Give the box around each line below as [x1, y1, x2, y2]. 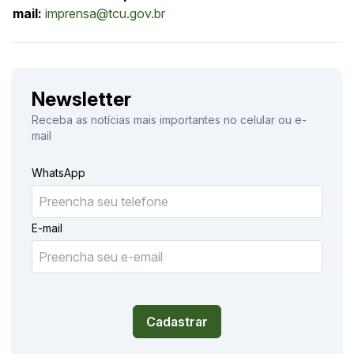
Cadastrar [146, 313, 208, 330]
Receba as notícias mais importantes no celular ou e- [32, 112, 307, 126]
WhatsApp [32, 165, 85, 179]
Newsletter [32, 87, 131, 111]
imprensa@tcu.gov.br [45, 5, 165, 21]
